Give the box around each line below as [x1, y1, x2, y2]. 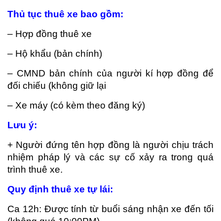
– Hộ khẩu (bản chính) [7, 48, 102, 59]
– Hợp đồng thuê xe [7, 28, 92, 39]
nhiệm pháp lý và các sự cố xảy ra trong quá [7, 151, 214, 162]
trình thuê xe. [7, 164, 63, 175]
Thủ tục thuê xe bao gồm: [7, 8, 123, 19]
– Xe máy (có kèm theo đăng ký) [7, 100, 145, 110]
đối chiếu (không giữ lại [7, 80, 106, 91]
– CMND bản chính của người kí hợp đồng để [7, 68, 214, 78]
